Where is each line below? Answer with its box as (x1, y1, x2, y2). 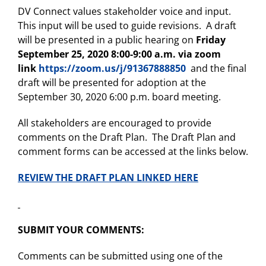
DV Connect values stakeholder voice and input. (18, 5, 231, 18)
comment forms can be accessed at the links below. (18, 145, 248, 158)
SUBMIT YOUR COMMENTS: (18, 223, 144, 236)
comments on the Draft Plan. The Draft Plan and (18, 131, 236, 144)
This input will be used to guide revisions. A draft (18, 19, 236, 32)
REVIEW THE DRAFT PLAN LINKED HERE (18, 171, 198, 184)
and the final (186, 62, 246, 75)
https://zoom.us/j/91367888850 (39, 62, 186, 75)
